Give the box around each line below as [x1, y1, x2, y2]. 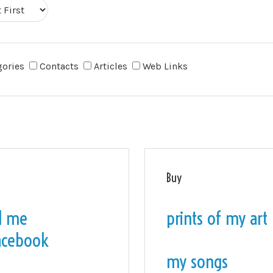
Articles [94, 60, 130, 72]
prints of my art [166, 207, 268, 230]
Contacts [40, 60, 81, 72]
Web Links [143, 60, 190, 72]
